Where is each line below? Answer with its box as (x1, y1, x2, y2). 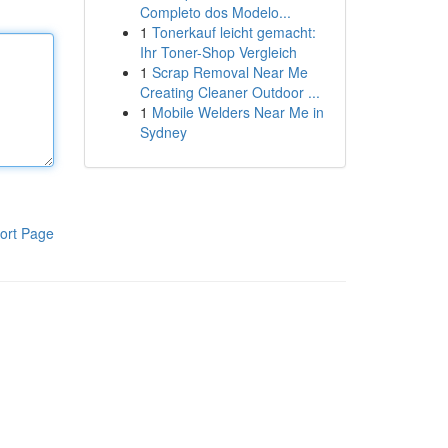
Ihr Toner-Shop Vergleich (139, 42, 297, 62)
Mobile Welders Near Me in (151, 102, 324, 122)
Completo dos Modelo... (139, 2, 291, 22)
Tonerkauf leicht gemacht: (151, 22, 316, 42)
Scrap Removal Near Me (151, 62, 308, 82)
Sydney (139, 122, 187, 142)
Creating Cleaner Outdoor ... (139, 82, 320, 102)
